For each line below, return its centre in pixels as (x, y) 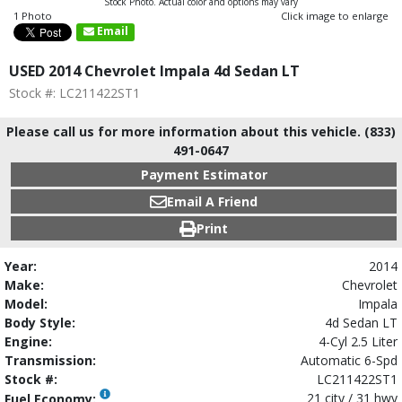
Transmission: (50, 360)
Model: (26, 304)
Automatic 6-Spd (349, 360)
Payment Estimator (204, 175)
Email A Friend (212, 201)
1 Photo (33, 16)
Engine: (28, 341)
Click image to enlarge (335, 16)
